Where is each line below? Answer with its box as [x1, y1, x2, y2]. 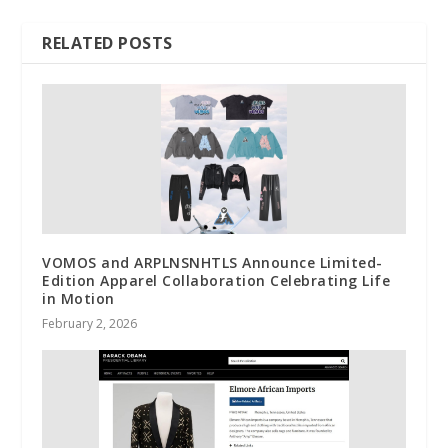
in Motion [42, 289, 115, 308]
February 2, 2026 [42, 315, 138, 332]
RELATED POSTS [42, 32, 173, 54]
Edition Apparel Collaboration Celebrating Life [42, 271, 391, 290]
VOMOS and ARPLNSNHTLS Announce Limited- [42, 253, 383, 272]
